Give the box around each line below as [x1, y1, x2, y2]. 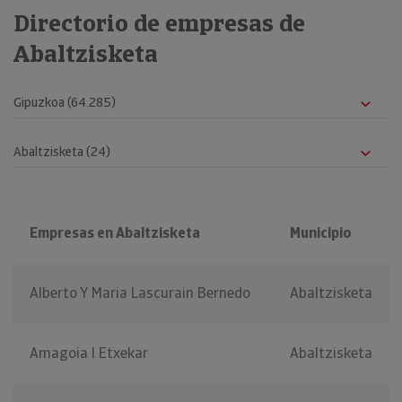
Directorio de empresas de [13, 8, 305, 39]
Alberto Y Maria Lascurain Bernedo [30, 284, 250, 303]
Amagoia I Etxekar [30, 344, 148, 363]
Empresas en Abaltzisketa [30, 223, 200, 243]
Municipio [290, 223, 352, 243]
